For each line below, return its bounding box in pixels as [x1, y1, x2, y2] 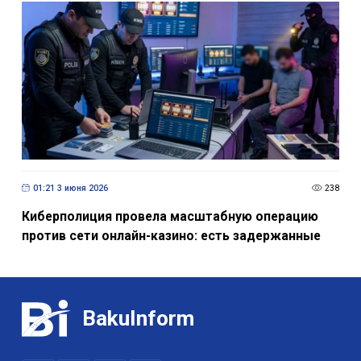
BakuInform [82, 305, 195, 330]
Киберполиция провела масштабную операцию [21, 209, 318, 225]
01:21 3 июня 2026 [32, 182, 108, 193]
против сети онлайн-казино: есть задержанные [21, 228, 321, 244]
